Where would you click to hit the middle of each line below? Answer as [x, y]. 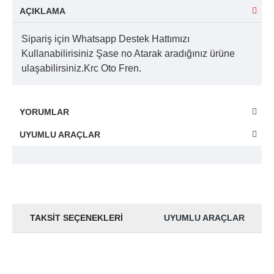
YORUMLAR [44, 112]
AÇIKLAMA [43, 11]
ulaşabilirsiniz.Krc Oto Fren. [81, 68]
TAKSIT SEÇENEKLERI [76, 217]
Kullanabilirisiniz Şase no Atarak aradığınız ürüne [128, 53]
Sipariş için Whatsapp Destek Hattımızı [106, 39]
